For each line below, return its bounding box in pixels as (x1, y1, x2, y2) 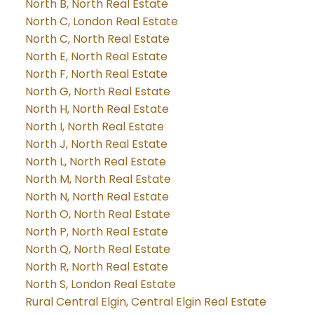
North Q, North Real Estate (25, 240, 170, 257)
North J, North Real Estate (25, 135, 168, 152)
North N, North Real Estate (25, 188, 169, 205)
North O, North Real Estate (25, 205, 170, 222)
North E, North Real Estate (25, 48, 168, 64)
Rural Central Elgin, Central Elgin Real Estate (25, 293, 266, 310)
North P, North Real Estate (25, 223, 168, 240)
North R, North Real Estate (25, 258, 168, 275)
